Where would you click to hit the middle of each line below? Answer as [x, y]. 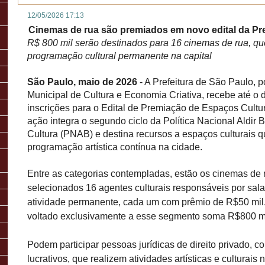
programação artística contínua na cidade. [115, 147]
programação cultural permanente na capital [119, 56]
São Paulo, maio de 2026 [83, 82]
